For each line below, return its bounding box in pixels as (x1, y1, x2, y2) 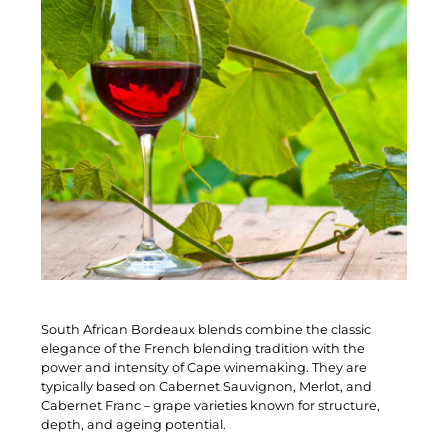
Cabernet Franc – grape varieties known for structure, (41, 398, 380, 414)
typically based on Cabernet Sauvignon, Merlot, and (41, 379, 372, 395)
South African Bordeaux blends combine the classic (41, 322, 371, 338)
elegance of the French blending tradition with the (41, 341, 365, 357)
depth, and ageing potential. (41, 417, 226, 433)
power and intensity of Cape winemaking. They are (41, 360, 367, 376)
